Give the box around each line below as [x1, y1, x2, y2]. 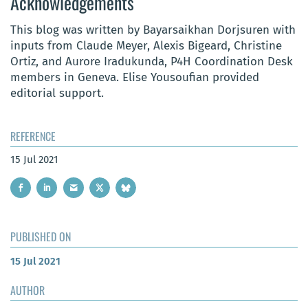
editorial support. [10, 86, 107, 101]
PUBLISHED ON [10, 228, 71, 245]
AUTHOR [10, 281, 45, 298]
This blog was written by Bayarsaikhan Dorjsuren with [10, 23, 296, 38]
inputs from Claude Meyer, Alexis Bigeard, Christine [10, 38, 282, 54]
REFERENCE [10, 128, 56, 145]
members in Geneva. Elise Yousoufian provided [10, 70, 259, 85]
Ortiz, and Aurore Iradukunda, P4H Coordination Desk [10, 54, 293, 69]
